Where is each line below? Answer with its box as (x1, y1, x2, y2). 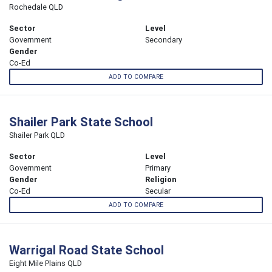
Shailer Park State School (9, 114, 153, 130)
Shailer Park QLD (9, 130, 65, 141)
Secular (145, 186, 171, 197)
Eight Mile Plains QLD (9, 258, 82, 269)
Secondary (145, 34, 182, 45)
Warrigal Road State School (9, 242, 164, 258)
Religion (145, 174, 177, 185)
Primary (145, 163, 171, 174)
